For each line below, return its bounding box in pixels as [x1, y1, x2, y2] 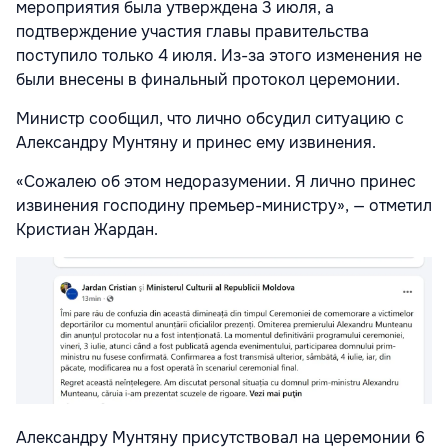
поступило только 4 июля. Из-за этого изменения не [16, 44, 422, 66]
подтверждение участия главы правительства [16, 20, 369, 42]
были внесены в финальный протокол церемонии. [16, 68, 400, 90]
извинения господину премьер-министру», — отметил [16, 194, 432, 216]
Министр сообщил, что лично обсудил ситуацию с [16, 107, 404, 129]
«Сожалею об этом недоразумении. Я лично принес [16, 170, 416, 192]
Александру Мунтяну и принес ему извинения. [16, 131, 376, 153]
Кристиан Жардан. [16, 218, 158, 240]
